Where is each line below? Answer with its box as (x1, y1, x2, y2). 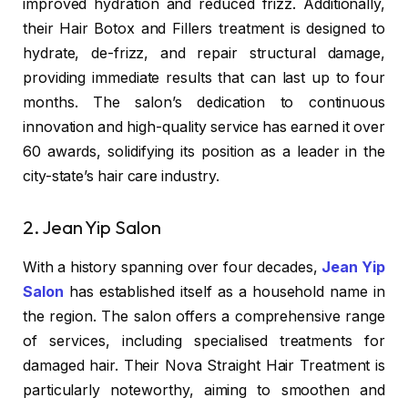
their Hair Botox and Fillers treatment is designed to (23, 20, 385, 38)
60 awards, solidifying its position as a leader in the (23, 143, 385, 161)
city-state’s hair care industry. (23, 168, 219, 186)
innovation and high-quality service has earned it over (23, 118, 385, 137)
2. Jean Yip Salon (23, 215, 161, 239)
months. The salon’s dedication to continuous (23, 94, 385, 112)
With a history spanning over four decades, (23, 259, 321, 277)
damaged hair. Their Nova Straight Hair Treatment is (23, 357, 385, 375)
